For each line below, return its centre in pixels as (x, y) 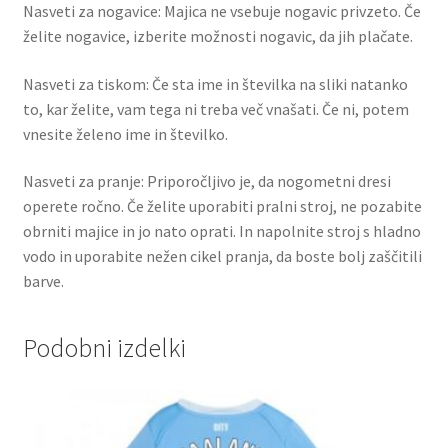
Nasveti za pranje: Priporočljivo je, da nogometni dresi (206, 181)
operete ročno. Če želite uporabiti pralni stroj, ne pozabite (222, 206)
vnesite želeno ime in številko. (125, 133)
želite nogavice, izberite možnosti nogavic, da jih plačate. (217, 35)
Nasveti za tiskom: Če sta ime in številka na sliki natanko (215, 83)
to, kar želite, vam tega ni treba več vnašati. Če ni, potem (215, 108)
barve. (43, 281)
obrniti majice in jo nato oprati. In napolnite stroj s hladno (221, 231)
